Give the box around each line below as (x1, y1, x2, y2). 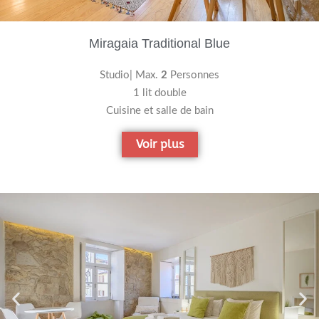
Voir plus (135, 137, 184, 151)
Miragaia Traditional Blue (89, 36, 230, 51)
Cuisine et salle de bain (105, 105, 214, 117)
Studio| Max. (100, 70, 161, 81)
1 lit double (132, 88, 187, 99)
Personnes (167, 70, 219, 81)
